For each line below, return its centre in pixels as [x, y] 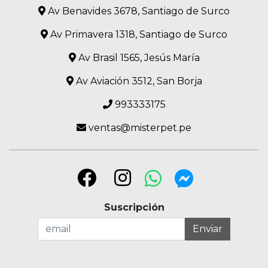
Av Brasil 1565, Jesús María [138, 57]
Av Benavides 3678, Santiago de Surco [138, 11]
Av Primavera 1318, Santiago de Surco [138, 34]
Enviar [208, 229]
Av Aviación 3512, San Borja [138, 81]
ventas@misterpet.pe [139, 127]
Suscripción [134, 207]
